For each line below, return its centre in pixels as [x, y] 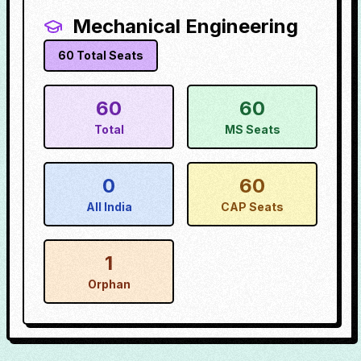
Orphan [109, 284]
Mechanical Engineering [185, 26]
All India [109, 207]
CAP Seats [252, 207]
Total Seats [109, 55]
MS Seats [252, 129]
